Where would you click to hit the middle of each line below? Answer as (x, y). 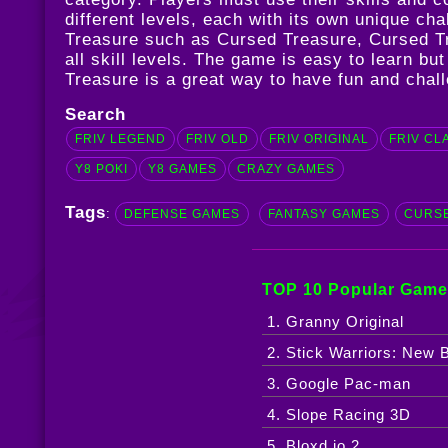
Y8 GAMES (182, 169)
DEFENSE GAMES (181, 214)
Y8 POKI (101, 169)
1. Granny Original (335, 322)
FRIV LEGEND (120, 139)
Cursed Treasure (286, 40)
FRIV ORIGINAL (318, 139)
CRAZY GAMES (285, 169)
